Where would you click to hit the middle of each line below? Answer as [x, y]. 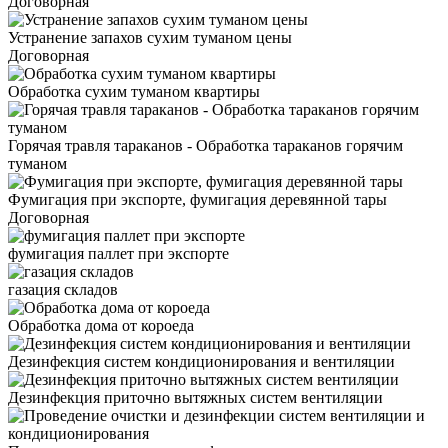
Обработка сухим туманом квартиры [134, 91]
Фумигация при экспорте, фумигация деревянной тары [197, 199]
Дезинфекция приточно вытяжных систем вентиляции [195, 397]
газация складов [63, 289]
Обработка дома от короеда [101, 325]
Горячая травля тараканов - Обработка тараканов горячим [205, 145]
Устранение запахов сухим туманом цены [150, 37]
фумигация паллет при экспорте [118, 253]
